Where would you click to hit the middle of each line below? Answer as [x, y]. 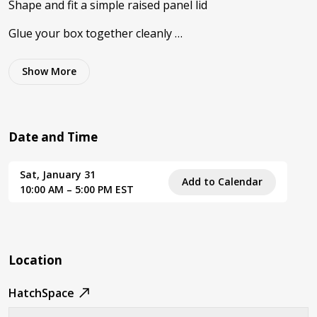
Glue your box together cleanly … [96, 34]
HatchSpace [41, 293]
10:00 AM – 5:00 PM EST [77, 190]
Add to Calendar [222, 181]
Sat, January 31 [58, 175]
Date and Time [53, 137]
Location [35, 260]
